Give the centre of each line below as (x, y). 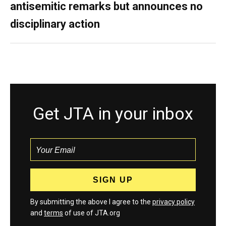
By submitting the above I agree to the (91, 202)
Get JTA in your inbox (113, 114)
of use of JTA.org (92, 213)
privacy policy (174, 202)
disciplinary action (55, 24)
